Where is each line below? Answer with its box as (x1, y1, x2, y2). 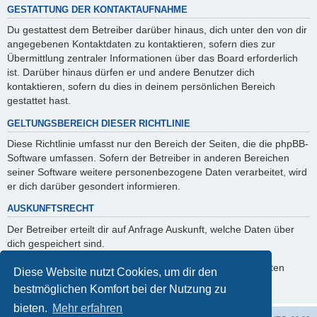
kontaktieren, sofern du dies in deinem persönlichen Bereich (7, 81, 275, 93)
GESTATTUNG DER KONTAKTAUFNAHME (7, 5, 188, 16)
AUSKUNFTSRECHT (7, 204, 94, 214)
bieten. (13, 302, 51, 315)
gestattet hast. (7, 95, 71, 107)
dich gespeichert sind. (7, 237, 105, 249)
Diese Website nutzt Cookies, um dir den (13, 265, 218, 278)
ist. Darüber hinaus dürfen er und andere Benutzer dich (7, 67, 255, 79)
